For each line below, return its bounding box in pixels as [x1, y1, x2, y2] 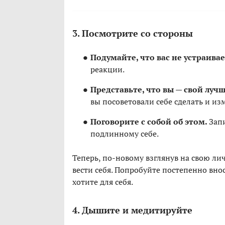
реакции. [90, 64, 125, 75]
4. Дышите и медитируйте [72, 204, 192, 216]
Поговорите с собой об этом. [90, 116, 209, 128]
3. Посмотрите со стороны [72, 27, 193, 40]
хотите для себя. [72, 176, 133, 188]
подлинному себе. [90, 128, 159, 140]
